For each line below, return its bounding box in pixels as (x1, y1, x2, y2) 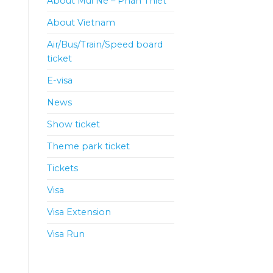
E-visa (47, 75, 73, 87)
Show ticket (47, 119, 100, 130)
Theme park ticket (47, 141, 130, 152)
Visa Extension (47, 207, 111, 218)
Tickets (47, 163, 78, 174)
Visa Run (47, 229, 85, 240)
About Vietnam (47, 17, 115, 29)
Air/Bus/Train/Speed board (47, 39, 163, 51)
